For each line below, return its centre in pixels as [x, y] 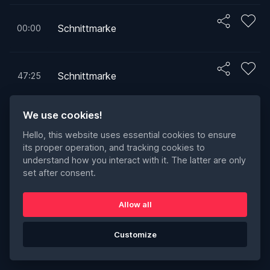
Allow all [135, 205]
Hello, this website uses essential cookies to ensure [130, 134]
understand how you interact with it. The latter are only [135, 160]
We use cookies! [63, 115]
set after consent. [60, 172]
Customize [135, 234]
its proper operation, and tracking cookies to [114, 147]
